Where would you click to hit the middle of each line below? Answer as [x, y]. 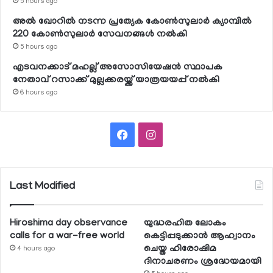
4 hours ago [36, 249]
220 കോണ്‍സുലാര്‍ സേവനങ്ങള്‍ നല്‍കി [100, 34]
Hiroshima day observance [69, 223]
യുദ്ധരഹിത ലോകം [185, 223]
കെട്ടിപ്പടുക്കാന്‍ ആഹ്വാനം [200, 236]
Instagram [179, 134]
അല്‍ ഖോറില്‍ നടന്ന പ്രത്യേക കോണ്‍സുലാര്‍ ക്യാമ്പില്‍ [132, 22]
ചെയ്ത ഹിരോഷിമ [180, 249]
